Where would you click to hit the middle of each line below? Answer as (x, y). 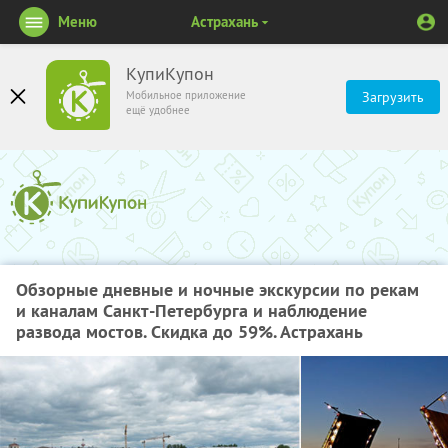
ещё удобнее (158, 110)
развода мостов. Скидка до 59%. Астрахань (189, 331)
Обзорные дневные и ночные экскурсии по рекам (217, 289)
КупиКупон (170, 74)
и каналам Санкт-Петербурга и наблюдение (191, 310)
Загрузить (393, 97)
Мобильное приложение (186, 95)
